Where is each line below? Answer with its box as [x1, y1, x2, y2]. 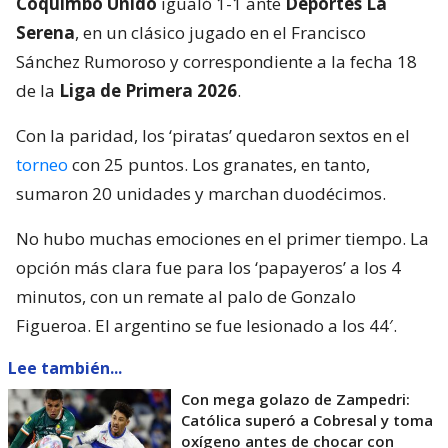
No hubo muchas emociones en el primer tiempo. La [16, 227, 429, 251]
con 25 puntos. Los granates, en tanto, [68, 153, 370, 177]
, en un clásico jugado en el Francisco [75, 21, 366, 45]
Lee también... [8, 357, 122, 380]
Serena [16, 21, 75, 45]
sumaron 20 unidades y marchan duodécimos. [16, 182, 386, 206]
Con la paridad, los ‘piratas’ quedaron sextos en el [16, 124, 410, 148]
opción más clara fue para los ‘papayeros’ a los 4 [16, 256, 401, 280]
